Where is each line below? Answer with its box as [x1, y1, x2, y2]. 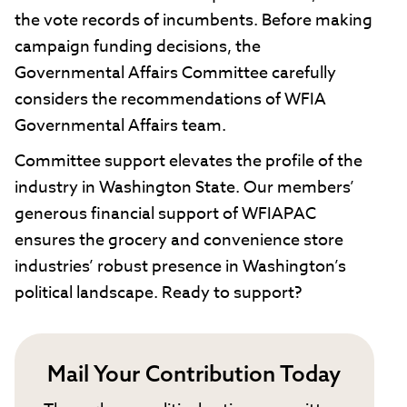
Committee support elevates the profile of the [15, 149, 362, 174]
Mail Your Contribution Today [47, 359, 342, 387]
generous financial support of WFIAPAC [15, 202, 316, 227]
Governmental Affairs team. [15, 114, 226, 139]
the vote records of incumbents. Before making [15, 8, 372, 34]
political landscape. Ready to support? [15, 281, 302, 306]
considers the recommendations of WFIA [15, 87, 326, 113]
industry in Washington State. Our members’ [15, 175, 354, 201]
